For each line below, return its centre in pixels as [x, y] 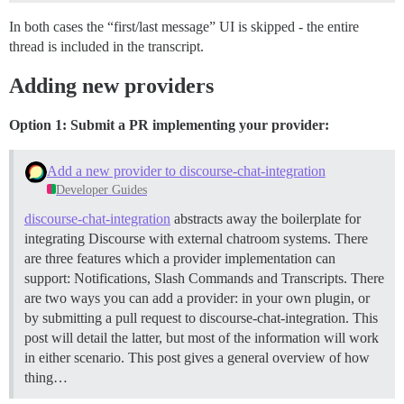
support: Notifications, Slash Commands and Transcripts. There [204, 278]
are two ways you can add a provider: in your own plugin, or [197, 298]
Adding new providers [111, 85]
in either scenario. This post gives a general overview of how [197, 357]
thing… [46, 377]
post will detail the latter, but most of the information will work [202, 337]
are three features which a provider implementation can [180, 258]
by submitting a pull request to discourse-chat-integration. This [201, 317]
